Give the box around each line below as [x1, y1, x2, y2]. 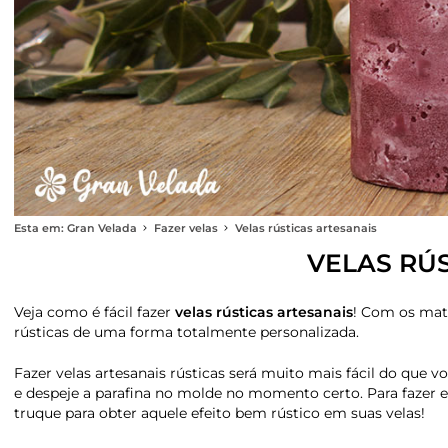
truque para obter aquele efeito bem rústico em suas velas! [14, 404, 425, 423]
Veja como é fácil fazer [14, 303, 175, 322]
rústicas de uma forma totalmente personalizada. [14, 323, 359, 342]
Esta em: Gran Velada [14, 222, 137, 236]
